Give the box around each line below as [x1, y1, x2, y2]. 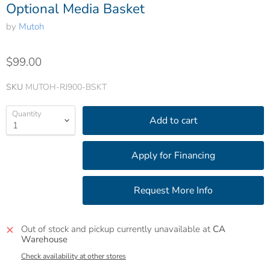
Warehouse [21, 233, 67, 246]
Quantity [12, 108, 42, 120]
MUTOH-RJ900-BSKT [25, 81, 107, 93]
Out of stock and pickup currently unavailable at [21, 223, 213, 236]
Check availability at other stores [21, 251, 126, 262]
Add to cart [149, 113, 198, 127]
